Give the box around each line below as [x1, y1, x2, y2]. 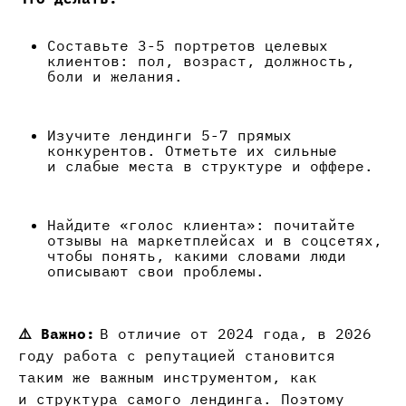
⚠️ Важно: [18, 324, 95, 343]
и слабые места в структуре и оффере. [47, 157, 373, 176]
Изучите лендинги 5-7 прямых [47, 126, 292, 145]
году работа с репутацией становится [18, 346, 335, 365]
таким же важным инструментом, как [18, 368, 317, 387]
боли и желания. [47, 67, 183, 86]
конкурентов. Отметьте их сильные [47, 141, 337, 160]
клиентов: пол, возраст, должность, [47, 52, 355, 71]
